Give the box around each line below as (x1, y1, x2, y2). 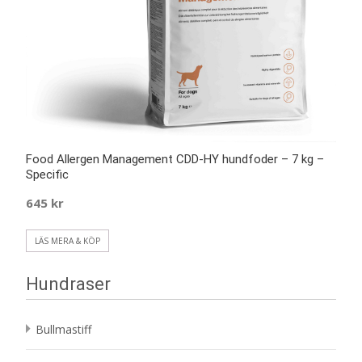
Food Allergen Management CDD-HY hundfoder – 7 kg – (26, 151, 324, 166)
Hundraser (26, 273, 111, 294)
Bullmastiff (36, 321, 91, 337)
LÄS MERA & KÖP (35, 234, 100, 246)
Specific (26, 166, 69, 182)
